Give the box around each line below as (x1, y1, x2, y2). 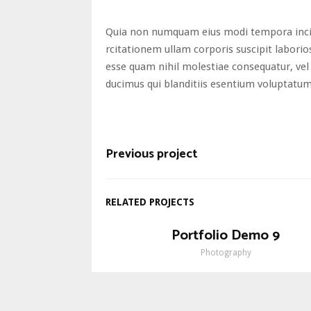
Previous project (106, 144, 198, 165)
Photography (200, 248, 251, 258)
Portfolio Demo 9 (171, 224, 280, 247)
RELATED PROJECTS (106, 196, 194, 208)
